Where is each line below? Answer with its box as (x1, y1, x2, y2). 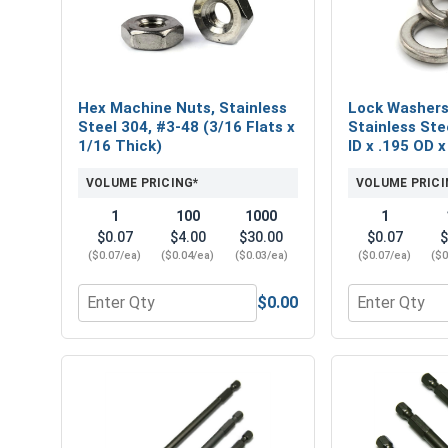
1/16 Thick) (78, 136, 162, 155)
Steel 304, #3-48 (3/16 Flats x (78, 117, 295, 136)
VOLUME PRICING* (86, 175, 199, 190)
